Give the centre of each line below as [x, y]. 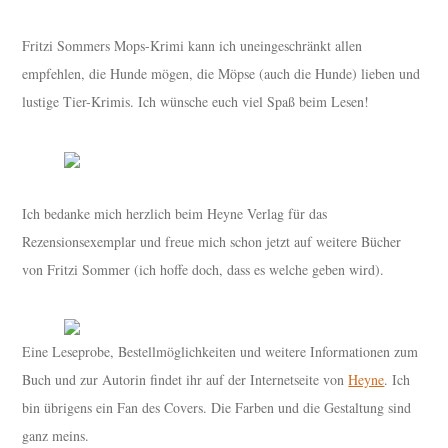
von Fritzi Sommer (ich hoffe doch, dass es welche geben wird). [203, 270]
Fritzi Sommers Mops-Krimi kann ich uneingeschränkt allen [192, 46]
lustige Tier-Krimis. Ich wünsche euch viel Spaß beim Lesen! [196, 102]
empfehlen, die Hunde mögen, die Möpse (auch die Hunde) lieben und [221, 74]
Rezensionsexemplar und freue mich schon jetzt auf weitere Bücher [212, 242]
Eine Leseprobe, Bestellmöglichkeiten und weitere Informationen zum [220, 352]
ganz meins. [58, 436]
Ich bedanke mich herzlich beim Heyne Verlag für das [175, 214]
